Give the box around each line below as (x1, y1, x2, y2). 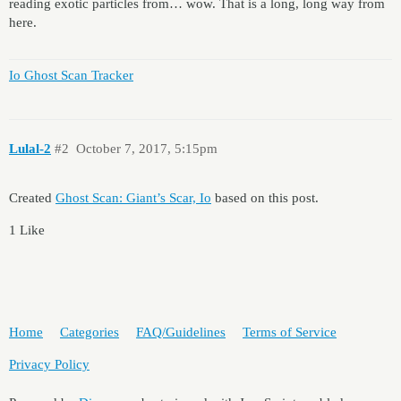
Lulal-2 (9, 141, 51, 157)
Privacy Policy (9, 356, 90, 371)
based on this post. (211, 191, 319, 206)
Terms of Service (243, 324, 337, 339)
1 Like (9, 223, 45, 238)
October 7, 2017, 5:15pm (75, 141, 218, 157)
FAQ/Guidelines (136, 324, 226, 339)
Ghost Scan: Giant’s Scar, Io (55, 191, 211, 206)
